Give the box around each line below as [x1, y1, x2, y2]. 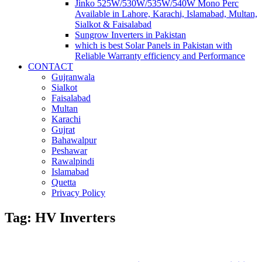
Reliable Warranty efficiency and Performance [75, 50, 245, 61]
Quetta [51, 177, 76, 187]
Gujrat [51, 124, 75, 135]
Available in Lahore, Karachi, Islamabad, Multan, [75, 8, 257, 19]
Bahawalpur [51, 135, 96, 145]
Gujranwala [51, 71, 95, 82]
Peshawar [51, 145, 87, 156]
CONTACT [28, 61, 73, 71]
